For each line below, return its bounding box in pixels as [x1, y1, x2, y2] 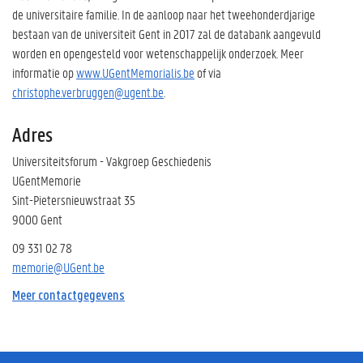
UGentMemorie [12, 172, 81, 189]
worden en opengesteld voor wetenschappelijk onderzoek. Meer [12, 45, 304, 62]
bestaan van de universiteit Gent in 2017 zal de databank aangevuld [12, 25, 321, 42]
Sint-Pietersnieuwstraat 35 [12, 191, 135, 208]
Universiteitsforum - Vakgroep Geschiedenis [12, 152, 211, 169]
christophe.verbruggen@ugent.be [12, 83, 164, 100]
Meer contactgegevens [12, 289, 125, 303]
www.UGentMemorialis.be [76, 64, 194, 81]
